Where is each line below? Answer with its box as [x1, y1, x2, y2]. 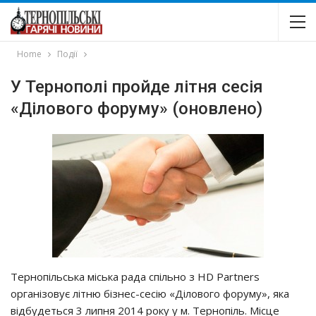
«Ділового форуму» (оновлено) [11, 99, 262, 119]
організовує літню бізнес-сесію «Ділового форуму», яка [11, 286, 289, 300]
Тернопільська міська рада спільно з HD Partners [11, 269, 260, 284]
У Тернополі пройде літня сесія [11, 77, 263, 97]
